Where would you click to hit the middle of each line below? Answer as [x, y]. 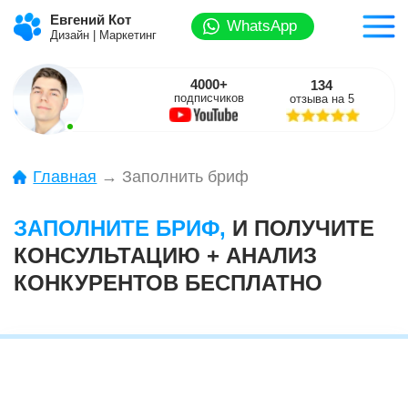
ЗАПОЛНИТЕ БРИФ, [88, 163]
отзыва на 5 [229, 71]
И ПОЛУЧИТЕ [217, 163]
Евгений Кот [64, 14]
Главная [46, 126]
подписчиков [149, 70]
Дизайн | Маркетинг [73, 25]
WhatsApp [187, 19]
